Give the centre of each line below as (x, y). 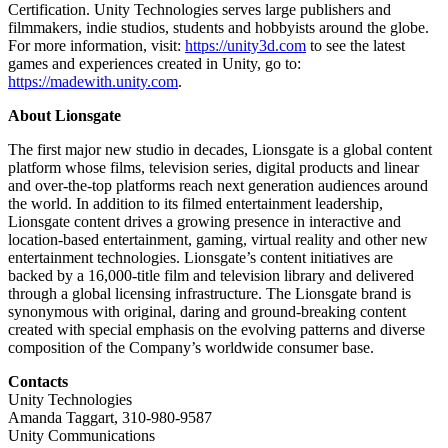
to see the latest (355, 46)
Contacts (38, 382)
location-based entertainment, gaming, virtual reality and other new (218, 240)
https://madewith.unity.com (93, 82)
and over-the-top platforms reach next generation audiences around (218, 186)
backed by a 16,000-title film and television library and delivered (211, 276)
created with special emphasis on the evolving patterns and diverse (216, 330)
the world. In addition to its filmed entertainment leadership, (195, 204)
